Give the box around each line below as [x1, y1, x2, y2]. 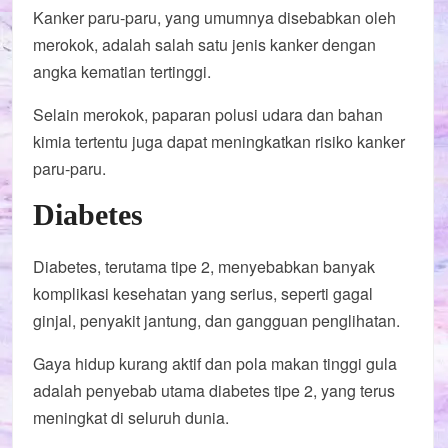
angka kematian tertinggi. [33, 59, 212, 83]
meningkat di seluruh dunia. [33, 406, 230, 429]
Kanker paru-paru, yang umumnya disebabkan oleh [33, 5, 397, 29]
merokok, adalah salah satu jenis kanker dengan [33, 32, 377, 56]
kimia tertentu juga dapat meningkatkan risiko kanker [33, 129, 406, 153]
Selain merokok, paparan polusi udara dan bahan [33, 102, 384, 126]
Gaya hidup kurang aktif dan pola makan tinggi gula [33, 352, 398, 375]
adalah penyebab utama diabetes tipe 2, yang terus [33, 379, 396, 402]
